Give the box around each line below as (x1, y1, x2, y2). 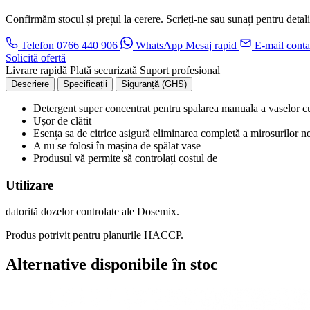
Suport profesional (140, 64, 220, 76)
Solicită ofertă (6, 51, 66, 64)
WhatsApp (136, 39, 183, 51)
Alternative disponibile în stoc (6, 255, 218, 274)
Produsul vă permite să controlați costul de (33, 152, 217, 164)
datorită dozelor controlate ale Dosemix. (6, 206, 179, 218)
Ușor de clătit (33, 114, 91, 127)
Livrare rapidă (6, 64, 67, 76)
